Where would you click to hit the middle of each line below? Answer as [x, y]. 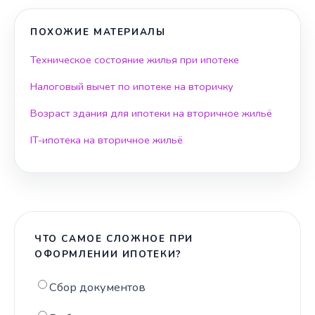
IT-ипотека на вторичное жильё [107, 140]
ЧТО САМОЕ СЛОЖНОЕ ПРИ [114, 239]
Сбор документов [97, 288]
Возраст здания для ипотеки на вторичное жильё [151, 114]
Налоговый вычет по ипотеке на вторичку [132, 87]
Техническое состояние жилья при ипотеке [135, 60]
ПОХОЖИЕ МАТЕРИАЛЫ [98, 32]
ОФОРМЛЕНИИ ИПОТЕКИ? [108, 255]
